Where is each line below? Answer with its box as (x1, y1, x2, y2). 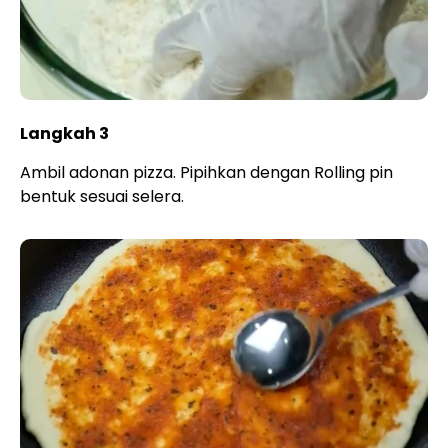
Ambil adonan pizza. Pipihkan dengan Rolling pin (20, 160, 393, 184)
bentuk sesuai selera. (20, 184, 184, 208)
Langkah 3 (20, 121, 109, 145)
